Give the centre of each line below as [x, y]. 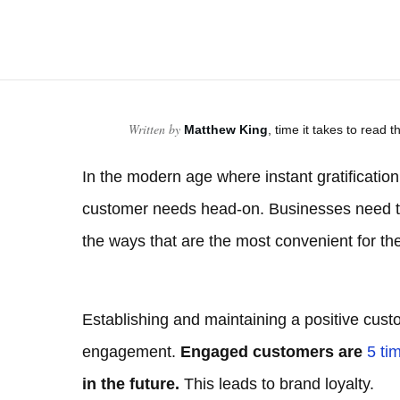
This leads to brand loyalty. [277, 384]
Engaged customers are [274, 352]
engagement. [131, 352]
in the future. [131, 384]
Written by [155, 129]
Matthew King [226, 130]
